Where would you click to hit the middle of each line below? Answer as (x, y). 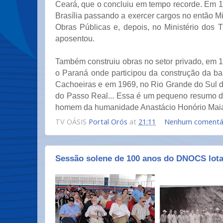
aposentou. (76, 38)
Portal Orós (108, 122)
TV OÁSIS (72, 122)
